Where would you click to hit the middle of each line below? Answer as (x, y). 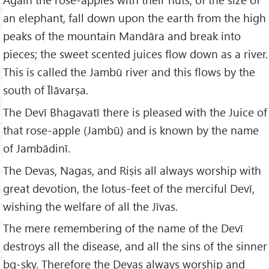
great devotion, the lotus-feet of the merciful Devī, (129, 188)
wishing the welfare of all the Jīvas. (90, 206)
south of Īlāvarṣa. (46, 89)
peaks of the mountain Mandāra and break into (122, 35)
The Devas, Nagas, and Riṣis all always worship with (132, 170)
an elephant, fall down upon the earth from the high (134, 17)
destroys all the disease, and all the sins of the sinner (135, 246)
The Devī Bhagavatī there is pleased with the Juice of (135, 112)
